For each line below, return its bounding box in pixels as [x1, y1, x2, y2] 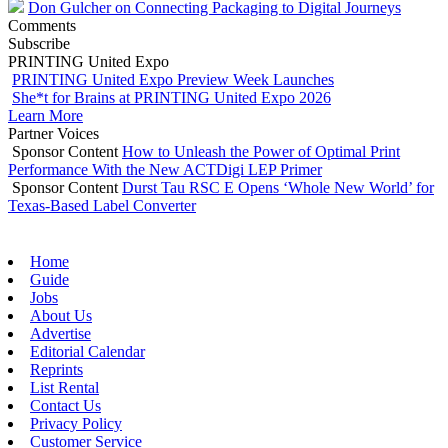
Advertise [30, 324, 91, 342]
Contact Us [30, 396, 101, 414]
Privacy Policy [30, 414, 122, 432]
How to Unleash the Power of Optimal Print [122, 142, 400, 160]
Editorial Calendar [30, 342, 145, 360]
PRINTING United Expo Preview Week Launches [12, 70, 334, 88]
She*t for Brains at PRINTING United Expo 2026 [12, 88, 331, 106]
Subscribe [8, 34, 70, 52]
